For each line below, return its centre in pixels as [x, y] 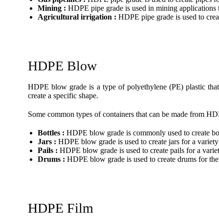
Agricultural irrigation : [77, 17]
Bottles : [51, 133]
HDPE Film [61, 208]
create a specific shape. [63, 96]
